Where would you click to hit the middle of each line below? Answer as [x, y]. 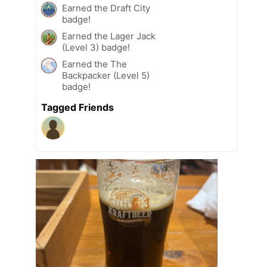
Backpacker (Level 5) [106, 76]
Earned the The [94, 64]
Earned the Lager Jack [109, 36]
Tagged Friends [77, 108]
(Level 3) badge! [96, 48]
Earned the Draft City [106, 8]
